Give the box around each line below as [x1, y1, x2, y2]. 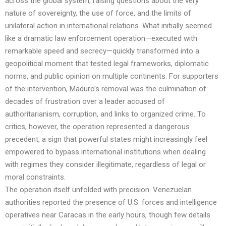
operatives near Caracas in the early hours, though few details [5, 210, 210, 220]
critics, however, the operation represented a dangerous [5, 122, 190, 132]
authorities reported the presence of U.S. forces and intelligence [5, 198, 217, 207]
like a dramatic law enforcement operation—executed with [5, 34, 197, 43]
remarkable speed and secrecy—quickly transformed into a [5, 46, 199, 56]
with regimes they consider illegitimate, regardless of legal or [5, 160, 206, 169]
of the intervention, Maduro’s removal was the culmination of [5, 84, 206, 94]
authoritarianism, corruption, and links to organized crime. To [5, 109, 206, 119]
